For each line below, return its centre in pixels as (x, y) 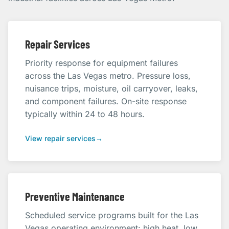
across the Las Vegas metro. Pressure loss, (108, 76)
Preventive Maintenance (75, 196)
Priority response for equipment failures (101, 63)
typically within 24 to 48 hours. (85, 114)
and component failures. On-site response (106, 101)
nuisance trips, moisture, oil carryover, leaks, (111, 88)
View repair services (60, 138)
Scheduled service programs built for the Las (112, 215)
